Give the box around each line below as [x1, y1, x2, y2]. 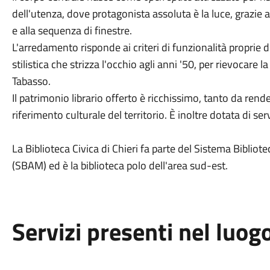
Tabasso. [11, 73, 51, 89]
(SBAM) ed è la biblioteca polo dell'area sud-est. [11, 157, 228, 174]
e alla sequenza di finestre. [11, 22, 132, 39]
